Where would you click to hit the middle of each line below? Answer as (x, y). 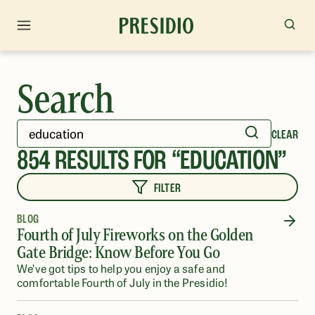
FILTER (167, 188)
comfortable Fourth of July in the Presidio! (123, 282)
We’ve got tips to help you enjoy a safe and (121, 268)
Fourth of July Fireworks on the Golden (135, 234)
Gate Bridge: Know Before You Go (118, 252)
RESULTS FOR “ (115, 160)
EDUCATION (229, 160)
